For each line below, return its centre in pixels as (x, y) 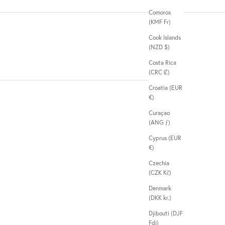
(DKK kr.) (167, 198)
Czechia (159, 163)
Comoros (160, 13)
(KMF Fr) (167, 22)
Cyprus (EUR (165, 138)
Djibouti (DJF (166, 213)
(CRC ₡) (167, 72)
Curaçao (159, 113)
